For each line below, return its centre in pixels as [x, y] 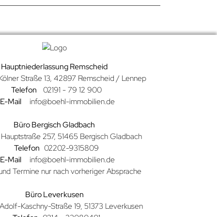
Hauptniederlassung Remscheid [54, 67]
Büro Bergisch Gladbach [54, 125]
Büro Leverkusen [54, 194]
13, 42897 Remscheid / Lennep [95, 78]
